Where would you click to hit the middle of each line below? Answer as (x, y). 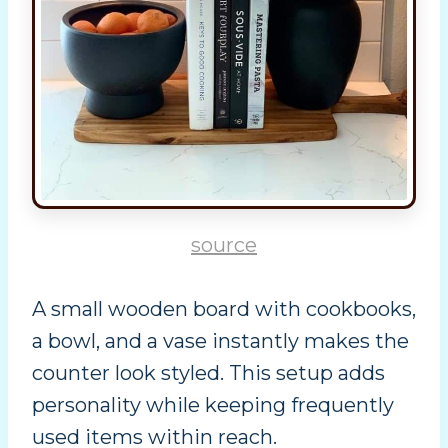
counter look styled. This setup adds (208, 372)
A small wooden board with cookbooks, (224, 308)
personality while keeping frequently (213, 404)
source (224, 244)
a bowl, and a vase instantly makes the (220, 340)
